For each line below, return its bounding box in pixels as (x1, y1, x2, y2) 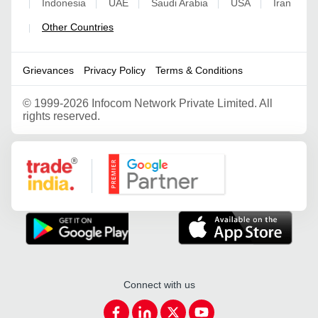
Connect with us (123, 279, 195, 290)
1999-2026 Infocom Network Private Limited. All (34, 97, 273, 109)
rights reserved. (23, 110, 100, 122)
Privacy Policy (84, 65, 146, 76)
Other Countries (42, 21, 114, 33)
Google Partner (106, 151, 182, 163)
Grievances (23, 65, 74, 76)
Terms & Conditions (155, 65, 243, 76)
